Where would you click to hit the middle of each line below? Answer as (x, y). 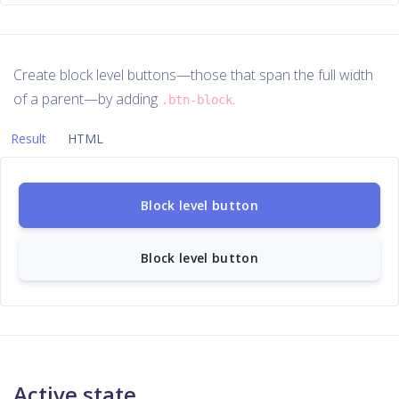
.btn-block (197, 100)
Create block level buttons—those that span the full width (193, 75)
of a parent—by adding (87, 99)
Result (28, 138)
